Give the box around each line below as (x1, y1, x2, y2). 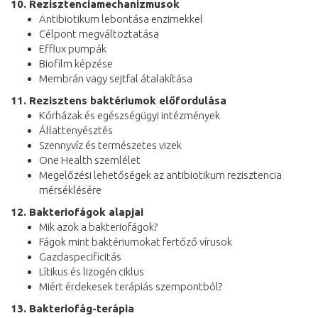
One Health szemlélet (39, 153, 141, 166)
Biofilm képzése (39, 57, 113, 70)
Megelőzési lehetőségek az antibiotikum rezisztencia (39, 168, 282, 181)
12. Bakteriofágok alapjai (11, 205, 143, 218)
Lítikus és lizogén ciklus (39, 265, 144, 278)
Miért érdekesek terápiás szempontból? (39, 280, 222, 292)
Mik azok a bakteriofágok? (39, 220, 158, 233)
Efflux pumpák (39, 42, 106, 55)
